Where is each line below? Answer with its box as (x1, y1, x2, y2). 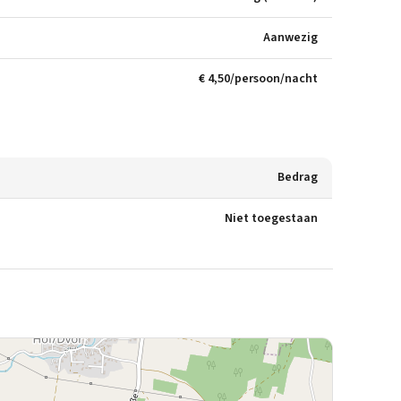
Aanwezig (263, 29, 318, 47)
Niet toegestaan (225, 209, 318, 227)
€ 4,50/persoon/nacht (199, 70, 318, 88)
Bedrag (277, 168, 318, 186)
